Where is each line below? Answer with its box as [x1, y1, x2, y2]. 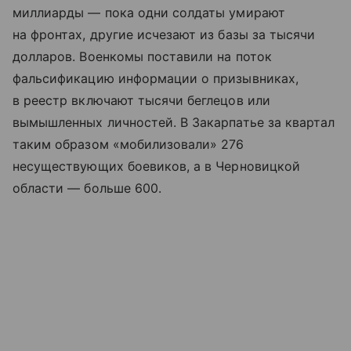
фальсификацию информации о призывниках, [13, 70, 299, 86]
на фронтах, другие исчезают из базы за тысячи [13, 26, 316, 42]
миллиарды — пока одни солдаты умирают [13, 4, 285, 20]
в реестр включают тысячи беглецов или [13, 92, 270, 108]
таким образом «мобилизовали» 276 [13, 136, 244, 152]
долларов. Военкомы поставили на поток [13, 48, 272, 64]
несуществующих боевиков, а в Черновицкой [13, 157, 300, 174]
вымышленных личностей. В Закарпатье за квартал [13, 114, 335, 130]
